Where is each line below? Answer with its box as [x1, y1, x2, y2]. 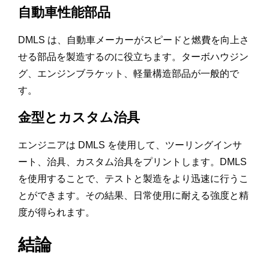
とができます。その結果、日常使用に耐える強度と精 [18, 190, 249, 201]
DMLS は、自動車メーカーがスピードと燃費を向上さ [18, 35, 249, 46]
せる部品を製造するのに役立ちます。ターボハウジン [18, 52, 249, 62]
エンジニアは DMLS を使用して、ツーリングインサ [18, 140, 242, 151]
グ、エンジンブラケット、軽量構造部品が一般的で [18, 68, 239, 79]
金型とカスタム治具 [18, 110, 140, 125]
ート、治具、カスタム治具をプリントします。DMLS [18, 157, 247, 168]
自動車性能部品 [18, 5, 110, 20]
